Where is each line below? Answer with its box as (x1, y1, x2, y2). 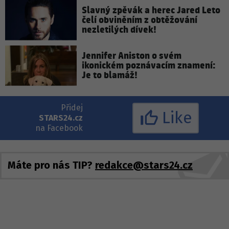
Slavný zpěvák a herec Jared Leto (82, 4, 220, 17)
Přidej (60, 102, 83, 112)
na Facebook (35, 123, 83, 133)
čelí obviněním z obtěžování (82, 13, 197, 27)
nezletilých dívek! (82, 23, 156, 36)
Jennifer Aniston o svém (82, 49, 181, 62)
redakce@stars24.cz (95, 159, 193, 172)
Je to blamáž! (82, 68, 138, 82)
